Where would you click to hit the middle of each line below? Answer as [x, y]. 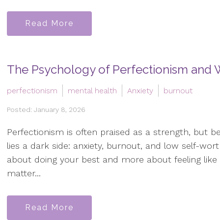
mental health [92, 90]
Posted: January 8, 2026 [46, 109]
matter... [24, 173]
